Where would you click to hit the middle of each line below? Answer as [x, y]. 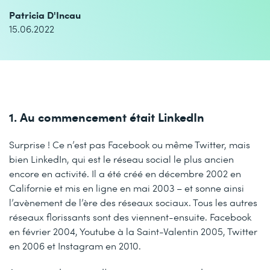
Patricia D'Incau [45, 14]
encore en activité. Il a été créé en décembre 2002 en [125, 173]
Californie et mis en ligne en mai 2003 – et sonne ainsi [127, 188]
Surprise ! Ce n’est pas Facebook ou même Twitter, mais [130, 144]
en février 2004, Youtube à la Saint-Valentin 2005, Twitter [133, 231]
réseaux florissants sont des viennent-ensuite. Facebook [130, 217]
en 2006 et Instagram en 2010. [75, 246]
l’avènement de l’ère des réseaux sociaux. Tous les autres [133, 202]
